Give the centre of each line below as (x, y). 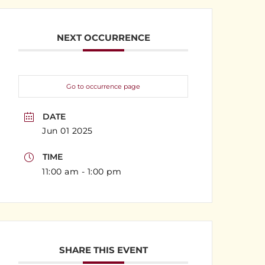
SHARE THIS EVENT (103, 250)
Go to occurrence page (104, 87)
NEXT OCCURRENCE (103, 38)
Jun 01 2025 (67, 131)
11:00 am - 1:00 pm (82, 172)
